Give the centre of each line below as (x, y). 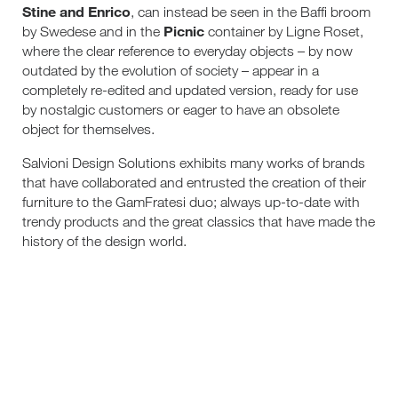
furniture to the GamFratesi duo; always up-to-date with (191, 201)
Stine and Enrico (77, 11)
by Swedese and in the (92, 31)
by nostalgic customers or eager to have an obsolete (181, 109)
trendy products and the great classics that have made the (199, 221)
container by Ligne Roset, (284, 31)
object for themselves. (89, 128)
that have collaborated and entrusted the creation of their (195, 182)
